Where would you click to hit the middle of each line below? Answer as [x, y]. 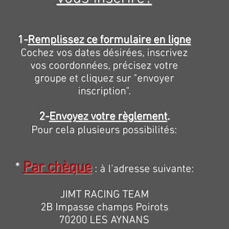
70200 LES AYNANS [104, 220]
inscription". [104, 91]
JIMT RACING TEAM [104, 194]
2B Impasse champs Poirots [104, 207]
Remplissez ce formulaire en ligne [109, 40]
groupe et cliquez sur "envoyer [104, 78]
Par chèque [58, 168]
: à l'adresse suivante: [143, 169]
